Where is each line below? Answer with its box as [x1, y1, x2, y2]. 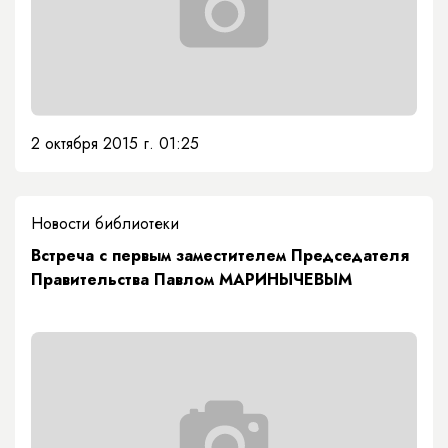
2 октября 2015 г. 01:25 [31, 131, 199, 155]
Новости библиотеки [31, 211, 179, 235]
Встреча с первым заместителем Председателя [31, 243, 409, 267]
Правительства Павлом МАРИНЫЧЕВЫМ [31, 267, 352, 291]
